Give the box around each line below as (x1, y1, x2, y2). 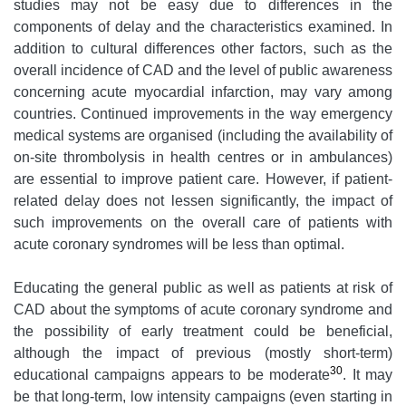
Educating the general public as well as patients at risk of (14, 280, 392, 296)
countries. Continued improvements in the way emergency (14, 106, 392, 122)
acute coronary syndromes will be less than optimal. (14, 237, 344, 253)
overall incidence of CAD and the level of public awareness (14, 63, 392, 79)
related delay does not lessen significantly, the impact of (14, 193, 392, 209)
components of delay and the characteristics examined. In (14, 19, 392, 35)
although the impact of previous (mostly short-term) (14, 345, 392, 362)
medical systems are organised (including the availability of (14, 128, 392, 144)
